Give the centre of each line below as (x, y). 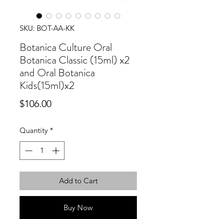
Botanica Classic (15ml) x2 (75, 60)
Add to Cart (78, 181)
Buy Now (78, 208)
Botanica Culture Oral (66, 47)
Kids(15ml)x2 (47, 85)
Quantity (34, 130)
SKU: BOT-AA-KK (47, 28)
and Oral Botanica (57, 72)
